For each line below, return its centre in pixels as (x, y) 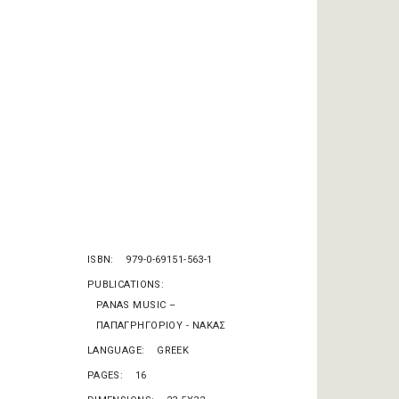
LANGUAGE (114, 350)
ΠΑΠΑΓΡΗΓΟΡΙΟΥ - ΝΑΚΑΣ (161, 326)
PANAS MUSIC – (136, 305)
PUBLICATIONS (124, 285)
